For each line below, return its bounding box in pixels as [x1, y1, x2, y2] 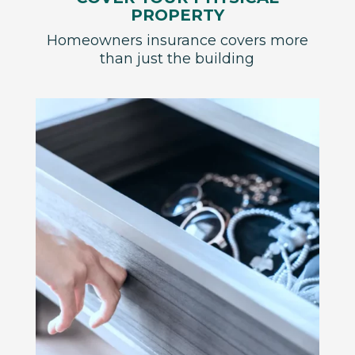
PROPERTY [130, 6, 224, 25]
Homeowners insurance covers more [46, 32, 308, 50]
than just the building [100, 50, 255, 68]
